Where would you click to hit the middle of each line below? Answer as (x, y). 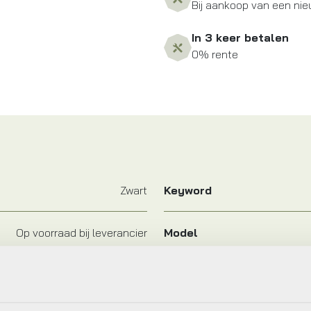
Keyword (188, 191)
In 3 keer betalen (240, 38)
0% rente (215, 54)
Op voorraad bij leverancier (82, 233)
